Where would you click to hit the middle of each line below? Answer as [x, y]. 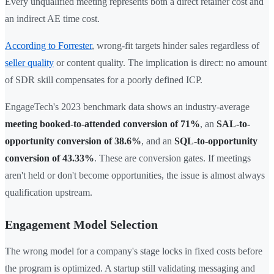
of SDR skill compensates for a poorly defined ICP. [104, 80]
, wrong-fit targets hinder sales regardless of [176, 46]
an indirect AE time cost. [52, 19]
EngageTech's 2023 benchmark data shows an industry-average [127, 107]
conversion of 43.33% [50, 158]
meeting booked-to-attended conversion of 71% [102, 124]
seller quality [29, 63]
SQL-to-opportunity [216, 141]
